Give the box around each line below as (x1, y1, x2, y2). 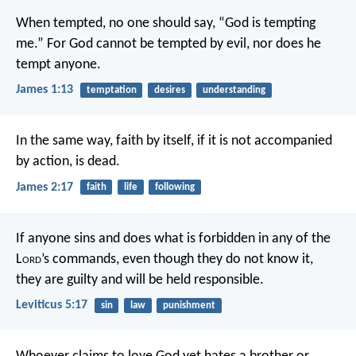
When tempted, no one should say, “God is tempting (16, 16, 315, 31)
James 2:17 (16, 180, 73, 194)
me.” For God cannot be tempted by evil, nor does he (16, 37, 321, 52)
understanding (202, 85, 265, 95)
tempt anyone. (16, 57, 101, 72)
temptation (86, 85, 137, 95)
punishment (162, 300, 215, 311)
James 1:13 (16, 83, 73, 97)
